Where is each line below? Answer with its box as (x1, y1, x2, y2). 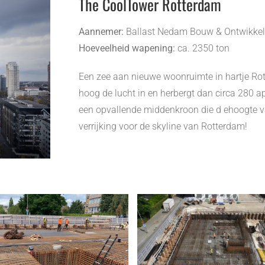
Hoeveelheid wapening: (78, 43, 175, 54)
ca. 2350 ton (174, 43, 230, 54)
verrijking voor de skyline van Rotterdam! (78, 121, 247, 132)
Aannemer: (78, 26, 124, 37)
